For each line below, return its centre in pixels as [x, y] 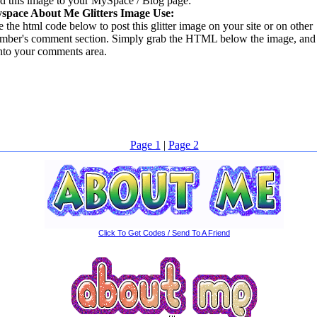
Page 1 [145, 144]
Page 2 [183, 144]
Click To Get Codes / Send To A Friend [164, 232]
